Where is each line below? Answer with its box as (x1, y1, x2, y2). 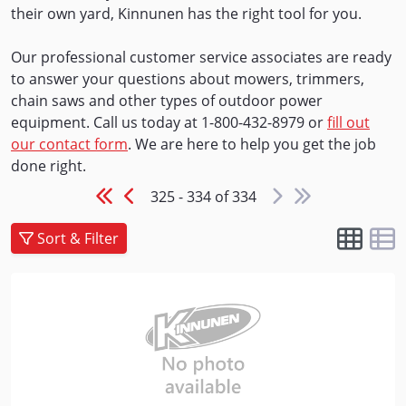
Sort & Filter (37, 227, 119, 248)
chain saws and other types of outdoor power (11, 91, 323, 111)
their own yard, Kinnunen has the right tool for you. (11, 4, 362, 24)
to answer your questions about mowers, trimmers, (11, 69, 364, 89)
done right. (11, 156, 86, 176)
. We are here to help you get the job (128, 134, 376, 154)
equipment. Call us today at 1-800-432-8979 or (11, 112, 327, 132)
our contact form (11, 134, 128, 154)
